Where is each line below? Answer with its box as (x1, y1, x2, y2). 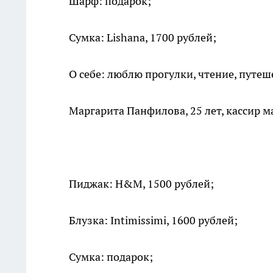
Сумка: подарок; (69, 250, 153, 264)
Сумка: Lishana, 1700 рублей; (69, 30, 216, 44)
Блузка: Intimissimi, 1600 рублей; (69, 213, 238, 227)
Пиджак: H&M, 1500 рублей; (69, 177, 214, 191)
